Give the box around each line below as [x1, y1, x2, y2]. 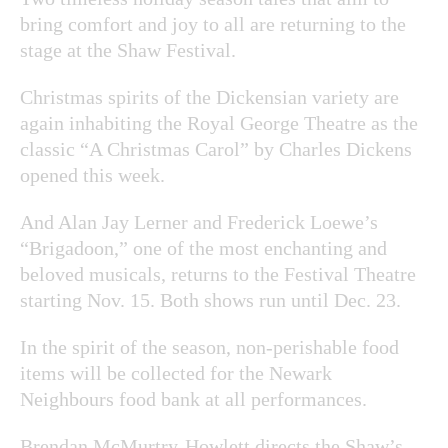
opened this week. [20, 163, 165, 186]
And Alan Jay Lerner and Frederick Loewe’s [20, 210, 378, 233]
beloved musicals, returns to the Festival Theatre [20, 262, 416, 285]
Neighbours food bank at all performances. [20, 387, 367, 410]
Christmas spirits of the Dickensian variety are [20, 85, 399, 108]
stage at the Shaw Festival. [20, 38, 236, 61]
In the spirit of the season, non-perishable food [20, 335, 399, 358]
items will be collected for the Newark [20, 361, 332, 384]
